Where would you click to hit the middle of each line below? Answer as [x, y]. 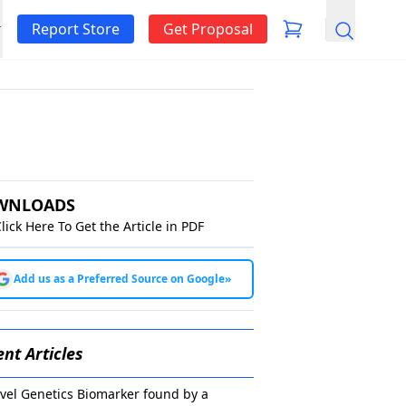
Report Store [76, 29]
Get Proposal [208, 29]
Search [349, 39]
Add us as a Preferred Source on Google [119, 279]
